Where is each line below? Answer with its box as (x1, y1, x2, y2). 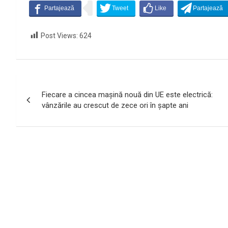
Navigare (16, 74, 80, 94)
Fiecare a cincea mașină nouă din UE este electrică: (42, 90, 213, 100)
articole (16, 116, 71, 136)
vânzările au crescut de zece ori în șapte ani (42, 101, 188, 110)
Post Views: (41, 31, 78, 40)
